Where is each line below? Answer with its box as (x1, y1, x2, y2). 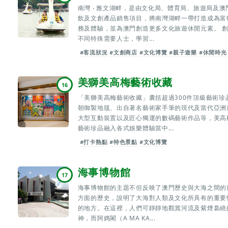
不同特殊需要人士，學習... (77, 34, 155, 43)
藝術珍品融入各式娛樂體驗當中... (77, 124, 174, 133)
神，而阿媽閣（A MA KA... (77, 213, 156, 222)
